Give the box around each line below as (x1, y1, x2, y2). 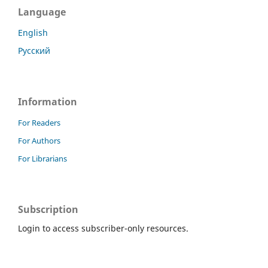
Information (18, 95, 77, 108)
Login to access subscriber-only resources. (18, 222, 188, 234)
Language (18, 5, 66, 19)
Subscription (18, 202, 78, 216)
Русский (18, 45, 50, 57)
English (18, 27, 48, 39)
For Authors (18, 135, 60, 146)
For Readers (18, 117, 60, 128)
